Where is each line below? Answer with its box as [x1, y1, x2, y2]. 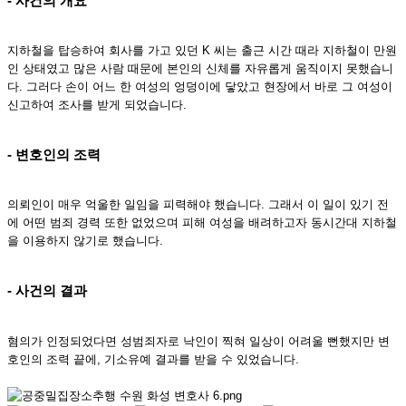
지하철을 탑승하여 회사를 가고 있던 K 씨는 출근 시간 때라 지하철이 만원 [7, 43, 397, 57]
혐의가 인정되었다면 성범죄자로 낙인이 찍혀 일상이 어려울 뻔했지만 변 [7, 333, 390, 348]
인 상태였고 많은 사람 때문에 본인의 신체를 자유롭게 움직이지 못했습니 [7, 61, 393, 75]
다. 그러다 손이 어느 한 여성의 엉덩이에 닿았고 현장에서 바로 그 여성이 [7, 79, 392, 93]
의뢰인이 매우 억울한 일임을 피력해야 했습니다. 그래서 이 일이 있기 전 [7, 198, 389, 212]
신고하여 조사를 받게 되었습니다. [7, 97, 187, 111]
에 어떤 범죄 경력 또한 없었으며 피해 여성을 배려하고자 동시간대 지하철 [7, 216, 397, 230]
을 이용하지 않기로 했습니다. [7, 234, 163, 248]
